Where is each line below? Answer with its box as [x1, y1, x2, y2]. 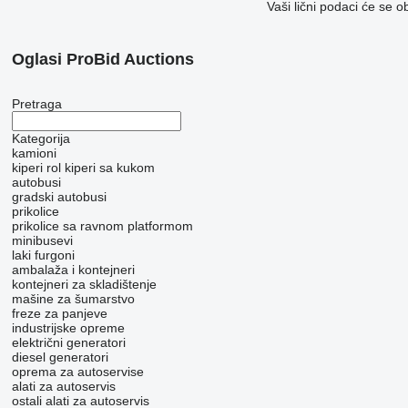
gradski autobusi [11, 189, 107, 205]
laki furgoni [11, 248, 75, 263]
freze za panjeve [11, 306, 107, 321]
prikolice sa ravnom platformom [11, 219, 193, 234]
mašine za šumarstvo [11, 291, 135, 307]
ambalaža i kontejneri [11, 262, 135, 278]
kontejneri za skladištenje [11, 277, 157, 292]
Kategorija [11, 131, 70, 147]
